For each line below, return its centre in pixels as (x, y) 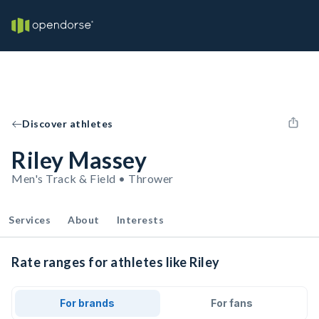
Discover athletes (68, 124)
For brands (88, 303)
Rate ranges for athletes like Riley (116, 262)
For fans (231, 303)
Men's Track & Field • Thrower (93, 178)
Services (30, 220)
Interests (140, 220)
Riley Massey (79, 160)
